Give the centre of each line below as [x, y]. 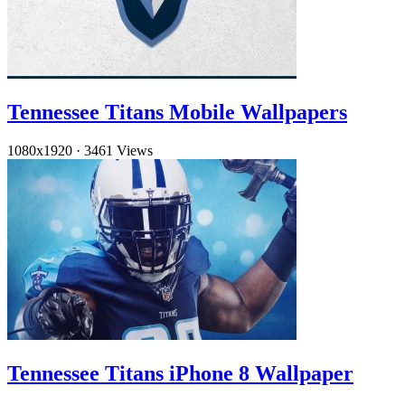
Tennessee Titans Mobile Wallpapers [177, 112]
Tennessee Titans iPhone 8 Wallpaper [180, 373]
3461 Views [118, 150]
